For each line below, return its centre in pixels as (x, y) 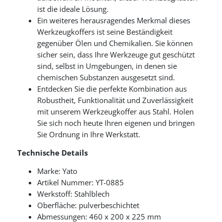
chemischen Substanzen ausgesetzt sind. (106, 78)
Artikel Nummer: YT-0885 (81, 183)
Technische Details (53, 153)
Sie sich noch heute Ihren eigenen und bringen (116, 123)
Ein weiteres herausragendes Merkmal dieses (114, 21)
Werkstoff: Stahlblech (73, 194)
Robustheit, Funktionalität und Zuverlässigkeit (115, 101)
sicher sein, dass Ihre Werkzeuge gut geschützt (116, 55)
